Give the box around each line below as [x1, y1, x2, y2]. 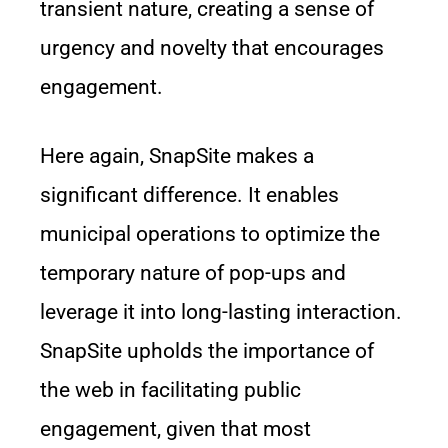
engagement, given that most [40, 417, 311, 441]
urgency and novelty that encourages [40, 36, 384, 60]
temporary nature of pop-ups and [40, 261, 346, 285]
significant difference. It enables [40, 183, 339, 207]
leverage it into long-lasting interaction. [40, 300, 402, 324]
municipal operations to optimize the [40, 222, 380, 246]
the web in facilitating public [40, 378, 301, 402]
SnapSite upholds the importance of [40, 339, 374, 363]
